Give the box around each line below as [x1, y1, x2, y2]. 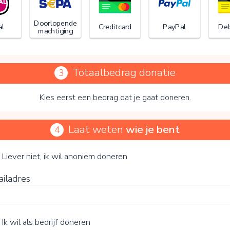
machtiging [38, 26, 73, 36]
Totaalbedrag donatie [72, 65, 176, 80]
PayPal [163, 22, 186, 32]
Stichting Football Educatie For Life [15, 126, 152, 138]
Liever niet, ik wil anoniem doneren [2, 150, 128, 162]
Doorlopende [34, 18, 77, 29]
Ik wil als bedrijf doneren [2, 216, 91, 228]
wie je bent [125, 122, 180, 137]
